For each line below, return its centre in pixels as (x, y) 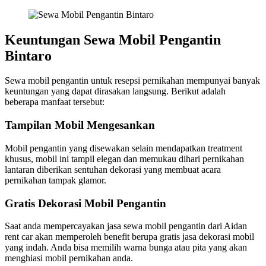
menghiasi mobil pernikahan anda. (69, 258)
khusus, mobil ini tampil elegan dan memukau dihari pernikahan (124, 159)
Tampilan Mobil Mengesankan (80, 125)
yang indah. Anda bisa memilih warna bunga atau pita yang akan (126, 248)
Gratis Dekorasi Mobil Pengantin (85, 203)
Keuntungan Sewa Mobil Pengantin (113, 39)
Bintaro (28, 56)
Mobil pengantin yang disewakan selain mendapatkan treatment (123, 148)
